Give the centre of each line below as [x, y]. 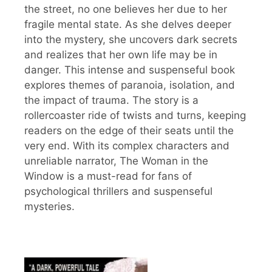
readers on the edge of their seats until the [129, 130]
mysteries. [49, 206]
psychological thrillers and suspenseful [118, 191]
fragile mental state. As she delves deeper [128, 24]
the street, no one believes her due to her [126, 9]
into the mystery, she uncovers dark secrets [131, 39]
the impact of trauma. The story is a [111, 100]
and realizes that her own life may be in [121, 54]
